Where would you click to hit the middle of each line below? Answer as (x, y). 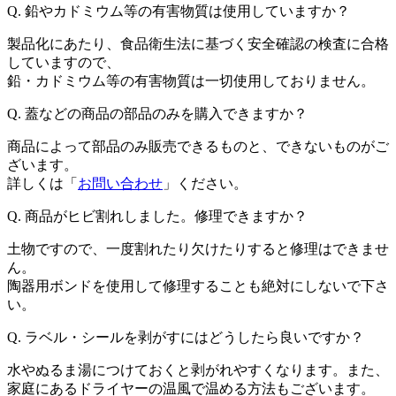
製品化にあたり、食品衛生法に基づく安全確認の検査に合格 (198, 43)
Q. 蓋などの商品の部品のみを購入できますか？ (157, 113)
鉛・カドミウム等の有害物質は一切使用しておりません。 (191, 80)
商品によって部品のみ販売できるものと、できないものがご (198, 146)
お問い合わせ (120, 183)
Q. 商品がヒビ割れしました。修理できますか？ (157, 216)
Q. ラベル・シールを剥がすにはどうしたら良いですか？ (186, 337)
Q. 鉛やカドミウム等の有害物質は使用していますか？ (179, 11)
